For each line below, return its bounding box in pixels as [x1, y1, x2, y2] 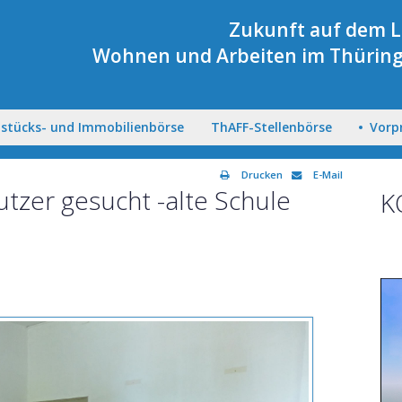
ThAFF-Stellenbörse [210, 118, 332, 135]
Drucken [239, 168, 284, 181]
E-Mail [310, 168, 344, 181]
